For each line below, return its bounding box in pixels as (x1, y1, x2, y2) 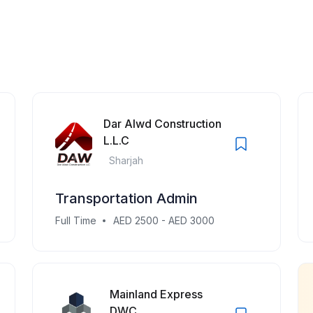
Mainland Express (110, 287, 203, 301)
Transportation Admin (55, 190, 198, 207)
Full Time (55, 214, 96, 226)
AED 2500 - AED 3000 (113, 214, 214, 226)
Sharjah (109, 154, 144, 166)
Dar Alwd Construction (103, 117, 222, 131)
